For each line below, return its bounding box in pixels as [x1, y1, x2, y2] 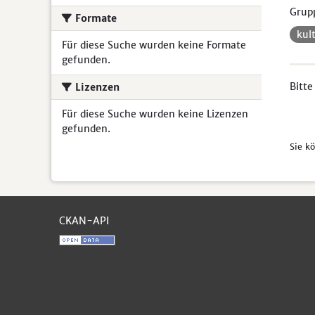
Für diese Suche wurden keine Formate [62, 39, 246, 51]
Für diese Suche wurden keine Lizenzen [62, 108, 248, 120]
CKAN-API [59, 214, 109, 227]
